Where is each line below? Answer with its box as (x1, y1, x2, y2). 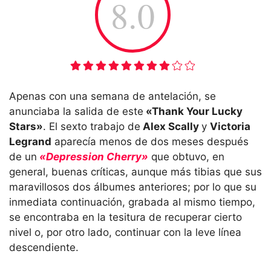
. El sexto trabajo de (43, 120, 140, 132)
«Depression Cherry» (39, 150, 148, 163)
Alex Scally (140, 120, 201, 132)
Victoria (210, 120, 250, 132)
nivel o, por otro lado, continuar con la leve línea (9, 226, 241, 238)
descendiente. (9, 241, 79, 253)
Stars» (9, 120, 43, 132)
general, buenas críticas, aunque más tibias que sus (9, 165, 262, 178)
